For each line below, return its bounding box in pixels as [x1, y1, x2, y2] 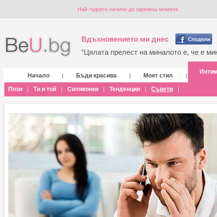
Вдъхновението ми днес [81, 35, 169, 43]
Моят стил [143, 72, 173, 79]
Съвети [151, 86, 173, 93]
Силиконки [67, 86, 98, 93]
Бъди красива [76, 72, 117, 79]
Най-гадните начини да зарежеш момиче [77, 6, 178, 12]
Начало [28, 72, 49, 79]
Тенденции [109, 86, 140, 93]
